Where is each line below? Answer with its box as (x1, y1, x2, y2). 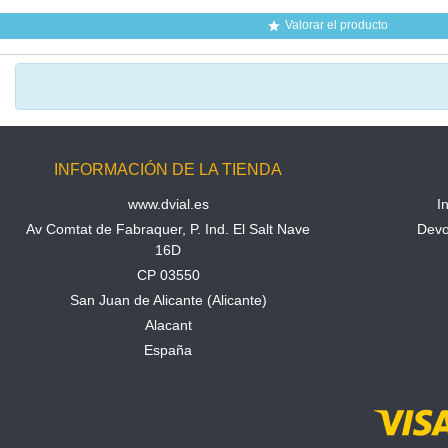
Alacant (144, 316, 192, 333)
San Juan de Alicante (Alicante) (69, 291, 267, 308)
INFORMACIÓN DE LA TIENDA (54, 160, 282, 178)
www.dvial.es (127, 195, 209, 212)
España (144, 341, 192, 358)
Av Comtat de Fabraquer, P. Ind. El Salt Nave (26, 220, 310, 237)
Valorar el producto (284, 17, 388, 32)
